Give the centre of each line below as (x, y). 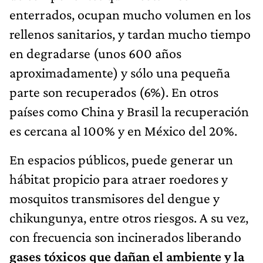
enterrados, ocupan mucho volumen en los (130, 14)
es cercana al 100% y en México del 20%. (123, 130)
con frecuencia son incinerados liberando (125, 237)
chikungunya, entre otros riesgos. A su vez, (129, 217)
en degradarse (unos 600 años (95, 53)
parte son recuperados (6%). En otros (114, 92)
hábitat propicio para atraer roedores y (119, 178)
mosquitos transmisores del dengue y (114, 198)
